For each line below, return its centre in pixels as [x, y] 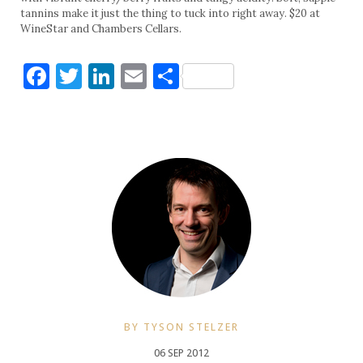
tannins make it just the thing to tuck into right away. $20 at [170, 14]
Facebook [105, 76]
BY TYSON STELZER [181, 327]
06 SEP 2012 [181, 353]
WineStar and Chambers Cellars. [101, 29]
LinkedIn [167, 76]
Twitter [129, 76]
